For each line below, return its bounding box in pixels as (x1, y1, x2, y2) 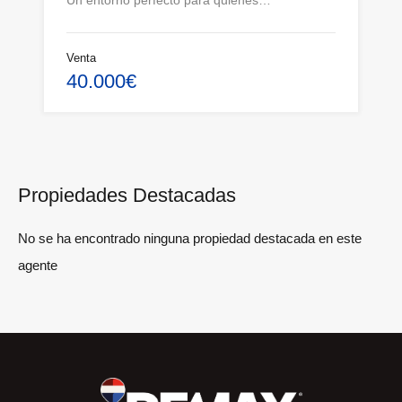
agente (18, 258, 57, 274)
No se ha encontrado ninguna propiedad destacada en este (18, 231, 362, 247)
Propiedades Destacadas (18, 184, 236, 207)
